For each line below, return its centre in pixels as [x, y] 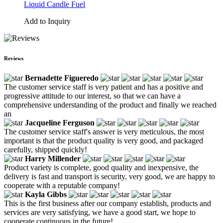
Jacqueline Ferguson [60, 122]
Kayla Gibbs [46, 194]
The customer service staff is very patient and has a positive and [104, 87]
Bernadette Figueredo [62, 78]
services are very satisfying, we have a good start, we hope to [100, 212]
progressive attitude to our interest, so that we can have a [92, 96]
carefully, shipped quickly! [46, 149]
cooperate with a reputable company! [62, 185]
